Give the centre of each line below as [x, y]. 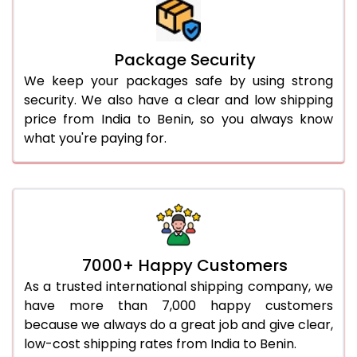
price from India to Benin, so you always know [178, 119]
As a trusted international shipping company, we [178, 286]
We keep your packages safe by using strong [178, 80]
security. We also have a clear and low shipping [178, 100]
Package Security [185, 59]
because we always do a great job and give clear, [178, 324]
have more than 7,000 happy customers [178, 305]
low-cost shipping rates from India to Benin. [160, 343]
